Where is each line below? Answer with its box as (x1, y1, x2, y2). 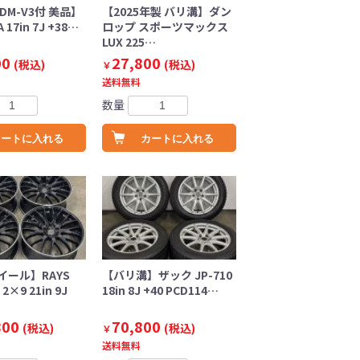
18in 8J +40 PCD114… (101, 281, 219, 298)
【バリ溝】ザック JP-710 (101, 266, 232, 283)
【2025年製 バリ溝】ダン (101, 3, 231, 20)
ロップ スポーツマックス (101, 18, 228, 35)
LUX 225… (101, 34, 156, 51)
